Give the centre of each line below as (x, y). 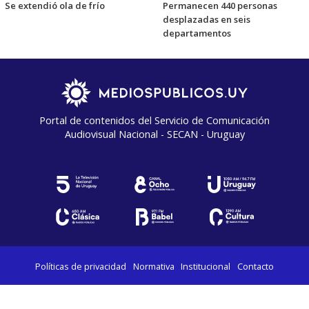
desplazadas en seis (207, 20)
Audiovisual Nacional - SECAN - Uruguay (154, 134)
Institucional (206, 267)
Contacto (255, 267)
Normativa (153, 267)
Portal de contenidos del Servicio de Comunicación (154, 121)
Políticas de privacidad (81, 267)
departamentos (197, 33)
